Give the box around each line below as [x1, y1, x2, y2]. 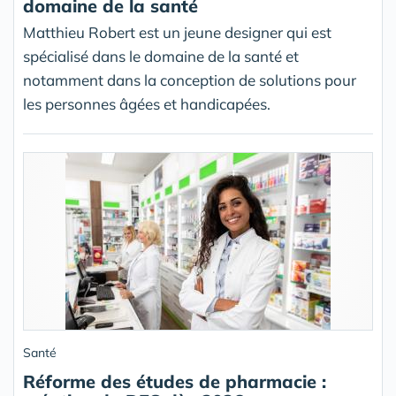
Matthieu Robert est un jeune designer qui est [23, 23, 331, 42]
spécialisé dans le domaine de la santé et [23, 47, 299, 66]
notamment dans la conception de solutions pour [23, 71, 356, 90]
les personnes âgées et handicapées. [23, 95, 270, 114]
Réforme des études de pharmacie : [23, 370, 326, 393]
